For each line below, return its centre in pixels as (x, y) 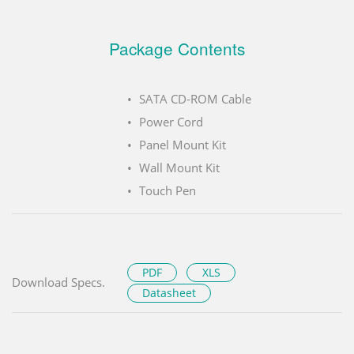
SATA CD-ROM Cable (195, 99)
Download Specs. (58, 282)
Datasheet (169, 293)
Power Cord (171, 122)
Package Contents (177, 49)
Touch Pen (168, 191)
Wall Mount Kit (179, 168)
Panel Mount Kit (183, 145)
